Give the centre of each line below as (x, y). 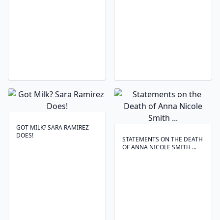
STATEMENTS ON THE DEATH (163, 139)
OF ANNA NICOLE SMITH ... (159, 147)
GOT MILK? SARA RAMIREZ (53, 127)
